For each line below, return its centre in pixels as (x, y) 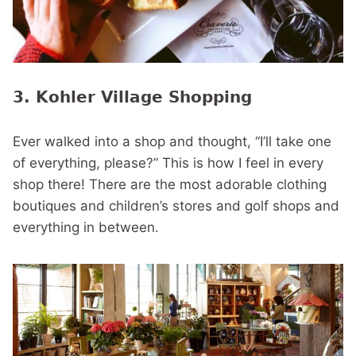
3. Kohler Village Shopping (132, 97)
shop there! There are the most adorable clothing (170, 184)
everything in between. (86, 227)
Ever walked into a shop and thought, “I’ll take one (172, 141)
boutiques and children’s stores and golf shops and (176, 206)
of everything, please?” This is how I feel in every (168, 163)
